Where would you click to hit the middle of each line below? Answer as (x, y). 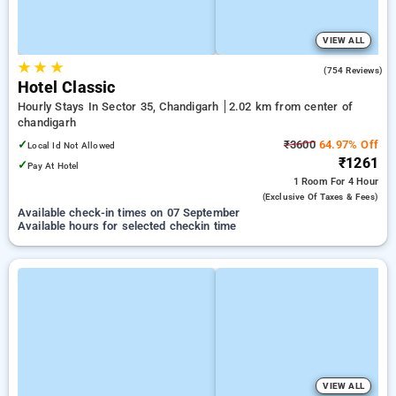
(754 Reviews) (353, 70)
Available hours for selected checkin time (127, 226)
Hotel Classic (67, 88)
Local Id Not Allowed (72, 145)
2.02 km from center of (290, 107)
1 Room (312, 182)
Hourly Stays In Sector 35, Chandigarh (120, 107)
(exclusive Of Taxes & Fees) (320, 197)
